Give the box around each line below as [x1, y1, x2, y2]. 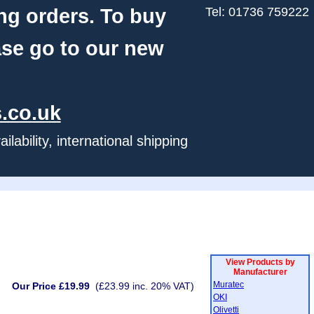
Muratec [213, 280, 244, 289]
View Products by [225, 257, 295, 267]
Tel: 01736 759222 [205, 5, 309, 19]
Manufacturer [233, 267, 287, 277]
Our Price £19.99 [12, 280, 90, 292]
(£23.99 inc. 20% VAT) [90, 280, 200, 292]
